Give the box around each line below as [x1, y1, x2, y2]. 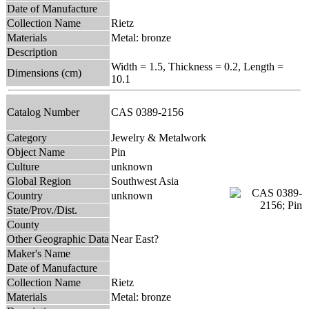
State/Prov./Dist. [7, 203, 77, 216]
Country [7, 189, 43, 201]
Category [7, 131, 47, 143]
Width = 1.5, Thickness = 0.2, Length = [111, 60, 283, 72]
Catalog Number [7, 106, 79, 118]
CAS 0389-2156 [111, 106, 189, 118]
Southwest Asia [111, 175, 179, 187]
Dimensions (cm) [7, 66, 81, 79]
